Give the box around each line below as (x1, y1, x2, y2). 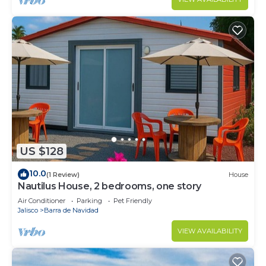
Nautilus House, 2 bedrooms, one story (18, 180, 202, 192)
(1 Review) (46, 170, 80, 179)
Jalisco (18, 206, 38, 215)
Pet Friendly (113, 197, 152, 205)
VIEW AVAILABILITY (178, 227, 242, 236)
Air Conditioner (18, 197, 65, 205)
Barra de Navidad (44, 206, 99, 215)
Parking (77, 197, 102, 205)
